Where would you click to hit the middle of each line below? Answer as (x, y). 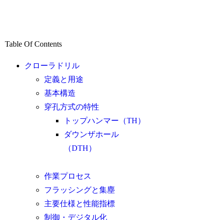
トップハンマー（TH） (105, 121)
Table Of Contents (34, 44)
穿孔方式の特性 (72, 107)
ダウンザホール (92, 135)
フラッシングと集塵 (80, 190)
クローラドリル (52, 66)
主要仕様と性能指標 (80, 203)
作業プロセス (68, 176)
